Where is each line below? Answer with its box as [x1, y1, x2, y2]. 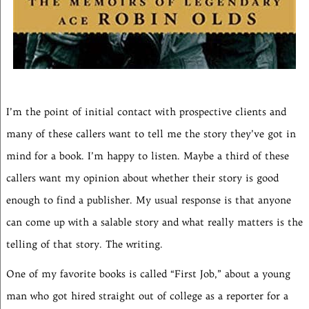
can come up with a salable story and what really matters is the [6, 216, 303, 229]
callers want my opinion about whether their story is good [6, 172, 279, 185]
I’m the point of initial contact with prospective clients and [6, 106, 286, 119]
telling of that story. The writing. [6, 238, 163, 251]
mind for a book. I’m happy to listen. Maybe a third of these [6, 150, 289, 163]
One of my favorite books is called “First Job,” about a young [6, 268, 290, 281]
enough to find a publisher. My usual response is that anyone [6, 194, 291, 207]
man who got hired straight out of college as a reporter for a [6, 290, 288, 303]
